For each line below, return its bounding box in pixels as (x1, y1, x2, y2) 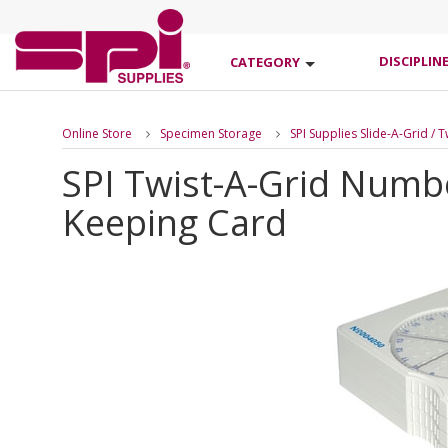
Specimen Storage (160, 125, 262, 142)
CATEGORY (230, 53, 300, 71)
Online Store (62, 125, 132, 142)
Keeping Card (62, 198, 287, 247)
